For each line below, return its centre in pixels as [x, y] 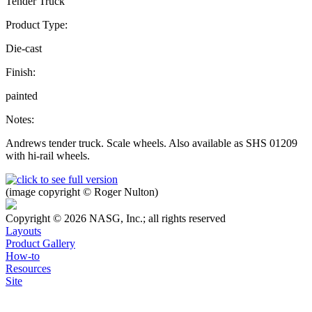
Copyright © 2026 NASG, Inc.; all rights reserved [116, 218]
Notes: [20, 119]
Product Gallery [40, 243]
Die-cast [24, 48]
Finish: [21, 72]
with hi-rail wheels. [48, 155]
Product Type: [37, 24]
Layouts [23, 231]
